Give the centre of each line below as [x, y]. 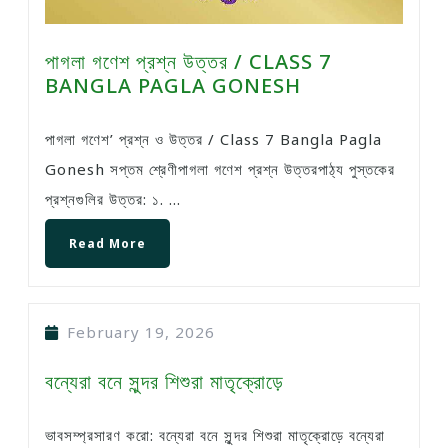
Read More [107, 243]
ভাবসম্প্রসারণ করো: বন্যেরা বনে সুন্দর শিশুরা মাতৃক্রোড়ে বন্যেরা [51, 434]
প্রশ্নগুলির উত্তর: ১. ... [113, 198]
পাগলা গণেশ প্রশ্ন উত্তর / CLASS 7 [188, 61]
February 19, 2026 [141, 331]
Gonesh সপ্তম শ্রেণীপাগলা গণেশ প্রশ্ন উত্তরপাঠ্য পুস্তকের [220, 168]
